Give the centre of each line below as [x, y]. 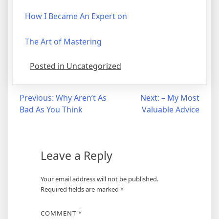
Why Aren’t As [81, 98]
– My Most [180, 98]
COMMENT [59, 213]
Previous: [37, 98]
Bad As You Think [51, 109]
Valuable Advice [171, 109]
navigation [36, 117]
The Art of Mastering [63, 41]
